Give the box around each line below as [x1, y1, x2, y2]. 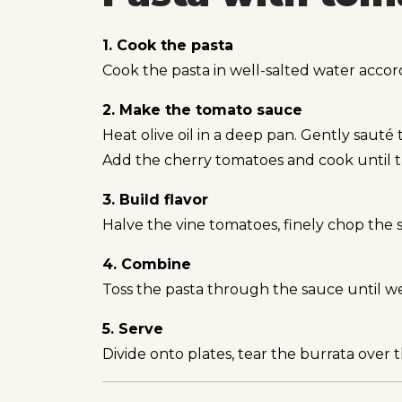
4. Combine [102, 255, 191, 273]
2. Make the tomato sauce [102, 100, 302, 118]
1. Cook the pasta [102, 36, 233, 54]
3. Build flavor [102, 190, 208, 208]
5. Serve [102, 319, 163, 337]
